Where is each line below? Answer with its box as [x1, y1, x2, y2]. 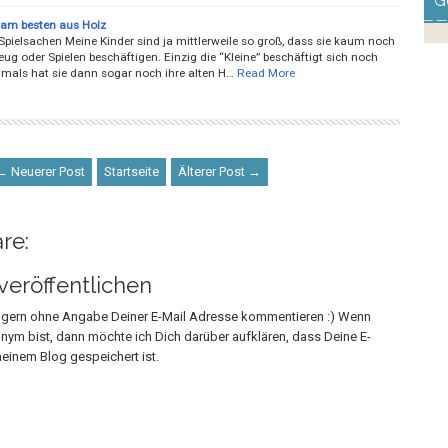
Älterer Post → [177, 163, 261, 179]
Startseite [103, 163, 159, 179]
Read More [236, 65, 295, 80]
